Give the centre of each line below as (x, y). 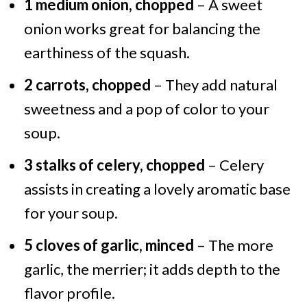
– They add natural (214, 85)
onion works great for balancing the (142, 29)
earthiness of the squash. (107, 53)
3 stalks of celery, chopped (114, 165)
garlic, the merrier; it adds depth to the (152, 269)
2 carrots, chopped (87, 85)
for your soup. (71, 213)
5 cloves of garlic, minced (109, 245)
